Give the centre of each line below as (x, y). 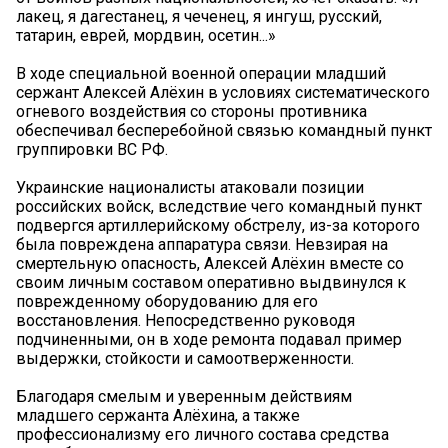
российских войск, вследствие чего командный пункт (219, 207)
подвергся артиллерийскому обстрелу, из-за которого (218, 226)
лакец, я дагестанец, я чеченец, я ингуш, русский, (199, 17)
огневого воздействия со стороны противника (191, 112)
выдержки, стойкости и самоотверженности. (185, 359)
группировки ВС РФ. (92, 150)
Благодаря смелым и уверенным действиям (184, 397)
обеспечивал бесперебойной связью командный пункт (224, 131)
